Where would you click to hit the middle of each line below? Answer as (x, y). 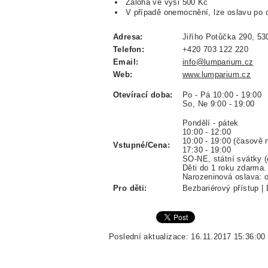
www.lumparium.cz (217, 74)
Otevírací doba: (143, 95)
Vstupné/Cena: (141, 145)
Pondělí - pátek (211, 123)
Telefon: (129, 49)
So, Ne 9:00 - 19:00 (219, 103)
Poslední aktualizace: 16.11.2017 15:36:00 (187, 236)
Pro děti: (130, 188)
